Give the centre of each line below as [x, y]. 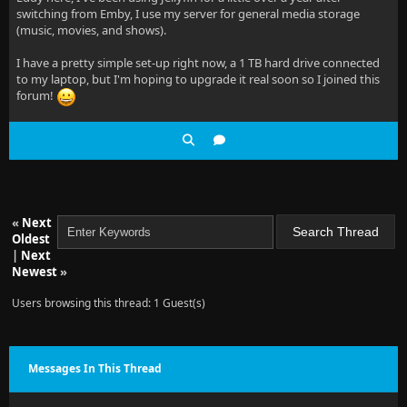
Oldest [31, 239]
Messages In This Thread [95, 368]
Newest [35, 272]
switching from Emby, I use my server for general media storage [188, 14]
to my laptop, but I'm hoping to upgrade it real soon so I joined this [198, 79]
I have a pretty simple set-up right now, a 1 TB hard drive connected [198, 63]
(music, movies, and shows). [91, 30]
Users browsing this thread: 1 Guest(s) [109, 303]
